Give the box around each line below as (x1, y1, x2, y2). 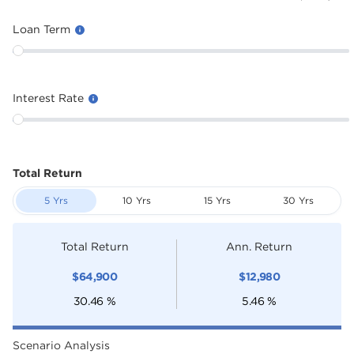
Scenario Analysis (13, 339, 110, 351)
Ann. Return (226, 240, 292, 252)
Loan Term (13, 23, 73, 35)
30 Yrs (282, 195, 314, 205)
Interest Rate (13, 92, 87, 104)
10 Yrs (122, 195, 151, 205)
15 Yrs (204, 195, 231, 205)
